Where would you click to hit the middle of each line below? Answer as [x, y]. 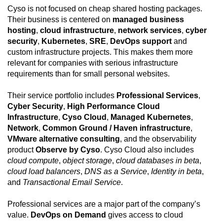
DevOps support [141, 41]
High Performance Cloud [113, 107]
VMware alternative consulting [64, 139]
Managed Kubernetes [151, 117]
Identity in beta [176, 172]
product [21, 150]
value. [19, 215]
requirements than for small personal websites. [89, 74]
